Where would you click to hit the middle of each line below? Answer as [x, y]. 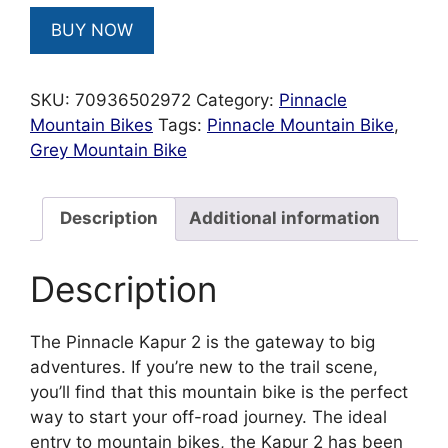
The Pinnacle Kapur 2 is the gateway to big [202, 342]
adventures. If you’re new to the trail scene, [204, 367]
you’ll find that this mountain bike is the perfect [219, 392]
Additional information [284, 218]
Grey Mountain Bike [108, 149]
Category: [237, 99]
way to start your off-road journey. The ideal [208, 417]
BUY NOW [92, 29]
